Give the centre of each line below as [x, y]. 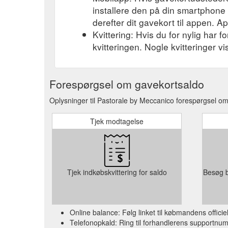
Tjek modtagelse [117, 121]
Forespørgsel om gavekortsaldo [127, 84]
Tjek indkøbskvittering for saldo [117, 172]
